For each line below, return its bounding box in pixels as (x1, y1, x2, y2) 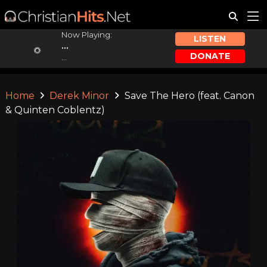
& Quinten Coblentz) (5, 104, 105, 116)
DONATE (190, 50, 230, 61)
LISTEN (194, 33, 226, 45)
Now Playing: (61, 30, 112, 39)
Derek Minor (49, 90, 110, 101)
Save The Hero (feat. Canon (122, 90, 254, 101)
